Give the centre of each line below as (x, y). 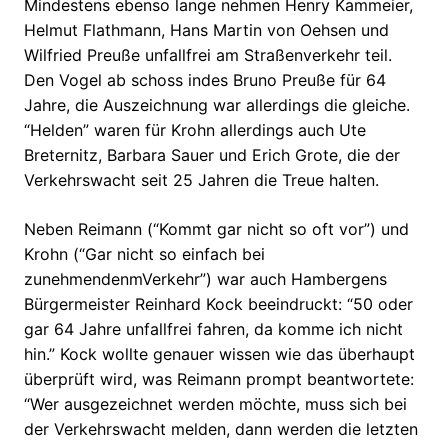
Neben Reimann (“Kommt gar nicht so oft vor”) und (216, 229)
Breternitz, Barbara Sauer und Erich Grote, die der (212, 155)
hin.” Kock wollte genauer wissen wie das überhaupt (219, 354)
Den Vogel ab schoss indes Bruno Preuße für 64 (205, 80)
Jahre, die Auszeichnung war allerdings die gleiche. (217, 105)
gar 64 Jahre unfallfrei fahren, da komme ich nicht (213, 329)
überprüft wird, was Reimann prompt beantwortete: (219, 379)
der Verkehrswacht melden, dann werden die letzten (221, 429)
